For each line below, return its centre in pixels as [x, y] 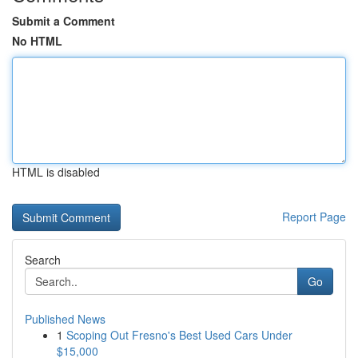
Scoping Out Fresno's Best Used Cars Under [179, 335]
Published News [65, 319]
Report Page [314, 217]
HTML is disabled [56, 172]
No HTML [37, 41]
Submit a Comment [64, 21]
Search [43, 260]
